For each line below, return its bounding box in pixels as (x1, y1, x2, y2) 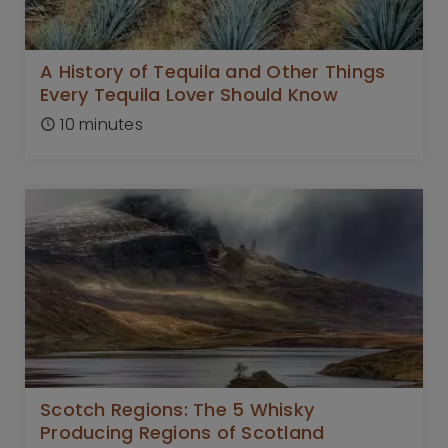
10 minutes (56, 112, 143, 136)
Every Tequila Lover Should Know (40, 81, 338, 107)
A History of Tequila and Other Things (40, 58, 386, 84)
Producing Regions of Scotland (40, 419, 325, 445)
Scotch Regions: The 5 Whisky (40, 396, 315, 422)
